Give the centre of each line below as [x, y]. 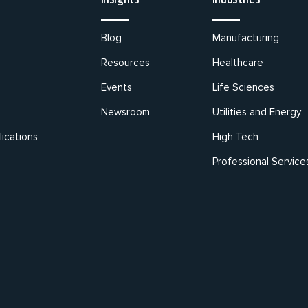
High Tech [235, 137]
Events [116, 87]
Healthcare [238, 63]
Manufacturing [245, 38]
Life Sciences [243, 87]
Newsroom [125, 112]
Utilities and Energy [256, 112]
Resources [125, 63]
